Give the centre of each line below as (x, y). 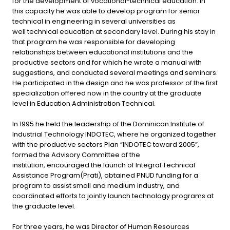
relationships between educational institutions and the (103, 52)
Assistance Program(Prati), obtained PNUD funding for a (105, 175)
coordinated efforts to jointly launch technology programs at (113, 196)
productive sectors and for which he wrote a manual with (107, 62)
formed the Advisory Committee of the (76, 155)
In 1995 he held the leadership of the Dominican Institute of (108, 124)
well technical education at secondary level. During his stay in (114, 31)
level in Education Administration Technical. (85, 103)
